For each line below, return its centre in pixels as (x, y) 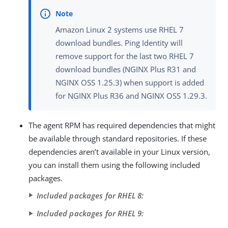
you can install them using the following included (114, 165)
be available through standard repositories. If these (118, 138)
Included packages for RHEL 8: (90, 195)
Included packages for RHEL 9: (90, 213)
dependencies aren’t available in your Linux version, (119, 151)
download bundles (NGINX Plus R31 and (126, 69)
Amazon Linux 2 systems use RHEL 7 (120, 29)
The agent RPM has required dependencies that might (122, 125)
